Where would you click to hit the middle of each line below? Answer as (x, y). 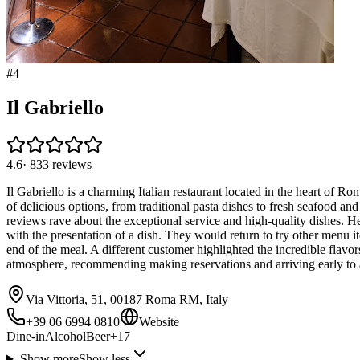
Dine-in (26, 337)
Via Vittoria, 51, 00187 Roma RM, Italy (127, 300)
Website (159, 322)
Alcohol (65, 337)
